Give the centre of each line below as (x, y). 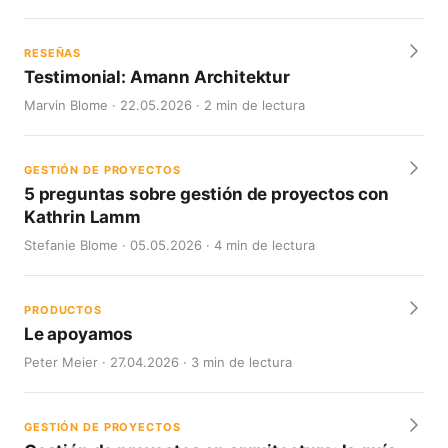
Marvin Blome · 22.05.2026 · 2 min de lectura (164, 105)
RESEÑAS (53, 53)
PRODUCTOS (63, 310)
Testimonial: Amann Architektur (157, 77)
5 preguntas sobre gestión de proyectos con (206, 194)
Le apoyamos (79, 334)
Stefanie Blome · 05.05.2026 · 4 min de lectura (169, 245)
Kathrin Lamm (82, 217)
